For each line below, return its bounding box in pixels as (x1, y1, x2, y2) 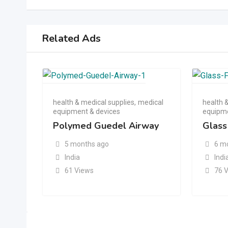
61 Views (64, 166, 94, 175)
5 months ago (64, 140, 109, 149)
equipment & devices (53, 107, 120, 116)
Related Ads (42, 31, 101, 45)
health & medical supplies (53, 98, 134, 107)
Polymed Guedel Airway (53, 120, 159, 132)
